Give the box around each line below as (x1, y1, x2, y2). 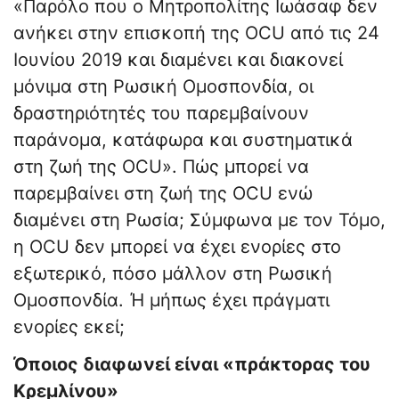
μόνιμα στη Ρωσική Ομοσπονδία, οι (13, 76, 313, 98)
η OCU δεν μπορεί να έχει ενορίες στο (13, 236, 341, 258)
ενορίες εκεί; (13, 316, 125, 338)
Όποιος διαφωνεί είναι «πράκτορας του (13, 354, 370, 376)
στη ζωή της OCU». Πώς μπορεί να (13, 156, 309, 178)
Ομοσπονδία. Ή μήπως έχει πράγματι (13, 289, 330, 312)
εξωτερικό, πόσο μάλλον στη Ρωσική (13, 263, 332, 285)
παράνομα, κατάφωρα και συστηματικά (13, 129, 353, 151)
